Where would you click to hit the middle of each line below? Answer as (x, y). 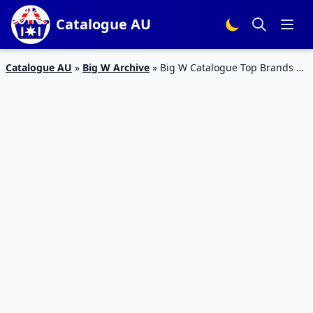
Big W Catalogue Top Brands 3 (231, 67)
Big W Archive (116, 67)
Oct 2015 (26, 82)
